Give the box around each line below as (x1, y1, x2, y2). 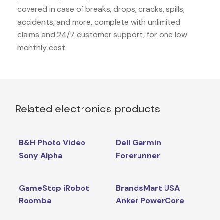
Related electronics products (15, 101, 160, 116)
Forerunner (115, 150, 160, 161)
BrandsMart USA (115, 182, 180, 193)
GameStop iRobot (18, 182, 89, 193)
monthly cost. (17, 42, 67, 53)
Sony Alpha (18, 150, 62, 161)
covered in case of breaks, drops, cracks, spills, (17, 3, 185, 14)
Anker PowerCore (115, 195, 184, 206)
